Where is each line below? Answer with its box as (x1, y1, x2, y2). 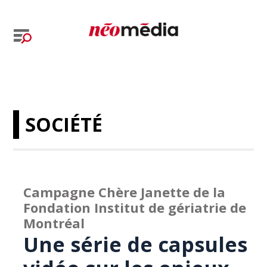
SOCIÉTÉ (25, 111, 103, 137)
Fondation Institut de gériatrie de (23, 198, 247, 216)
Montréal (23, 214, 85, 232)
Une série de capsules (23, 231, 248, 258)
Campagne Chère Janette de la (23, 183, 226, 201)
